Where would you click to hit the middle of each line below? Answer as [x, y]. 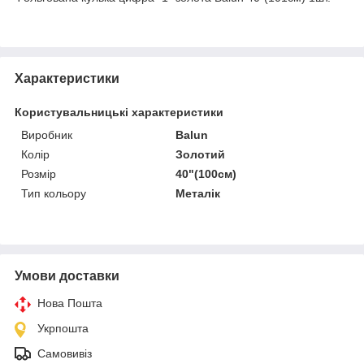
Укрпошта [63, 328]
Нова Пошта [70, 303]
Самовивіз [65, 353]
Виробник [47, 134]
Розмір [39, 173]
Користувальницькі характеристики [119, 112]
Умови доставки [67, 275]
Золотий [201, 154]
